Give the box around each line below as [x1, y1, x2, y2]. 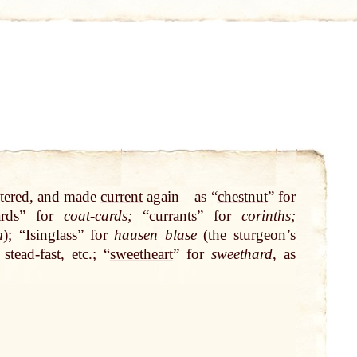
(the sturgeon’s [196, 226, 296, 244]
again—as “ [143, 188, 218, 206]
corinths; [241, 207, 296, 225]
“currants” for [131, 207, 241, 225]
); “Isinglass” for [3, 226, 115, 244]
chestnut [217, 188, 268, 206]
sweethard [210, 245, 273, 263]
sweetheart [109, 245, 173, 263]
